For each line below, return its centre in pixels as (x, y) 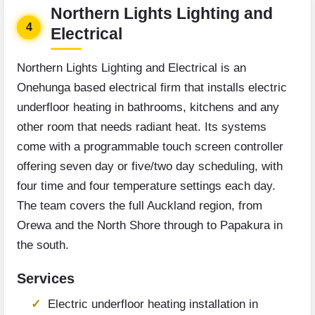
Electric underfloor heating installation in (153, 304)
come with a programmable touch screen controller (150, 147)
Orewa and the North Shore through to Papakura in (150, 226)
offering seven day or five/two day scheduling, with (150, 167)
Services (46, 279)
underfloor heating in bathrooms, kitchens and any (148, 108)
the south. (43, 245)
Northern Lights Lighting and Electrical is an (131, 68)
